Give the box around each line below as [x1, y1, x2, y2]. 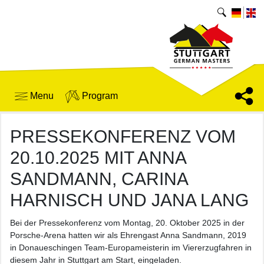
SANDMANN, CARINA [10, 169, 187, 189]
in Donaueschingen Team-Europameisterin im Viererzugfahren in [10, 243, 252, 252]
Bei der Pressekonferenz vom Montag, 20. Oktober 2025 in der [10, 218, 245, 227]
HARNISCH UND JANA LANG [10, 190, 249, 210]
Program [80, 91, 118, 101]
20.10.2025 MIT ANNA [10, 148, 186, 167]
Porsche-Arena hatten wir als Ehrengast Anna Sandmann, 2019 [10, 230, 246, 240]
